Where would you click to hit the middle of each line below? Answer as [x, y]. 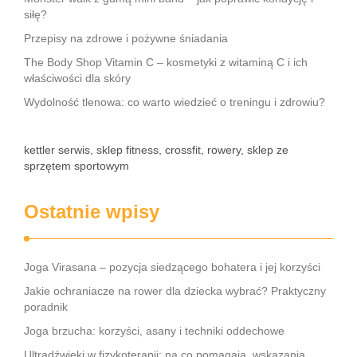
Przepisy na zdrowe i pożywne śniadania [126, 38]
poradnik [46, 307]
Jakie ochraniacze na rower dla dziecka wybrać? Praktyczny [175, 291]
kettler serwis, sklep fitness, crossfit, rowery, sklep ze [156, 150]
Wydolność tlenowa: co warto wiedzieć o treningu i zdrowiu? [175, 102]
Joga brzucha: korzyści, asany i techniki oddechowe [154, 331]
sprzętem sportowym [76, 166]
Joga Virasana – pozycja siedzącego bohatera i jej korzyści [172, 267]
